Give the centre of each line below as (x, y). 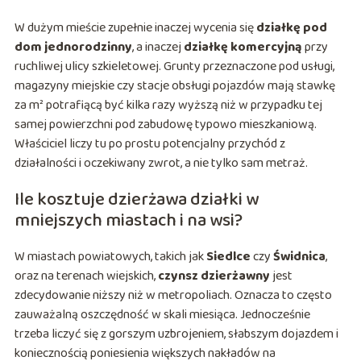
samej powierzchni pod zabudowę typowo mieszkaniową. (165, 125)
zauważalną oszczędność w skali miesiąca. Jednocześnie (162, 315)
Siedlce (228, 257)
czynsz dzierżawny (214, 276)
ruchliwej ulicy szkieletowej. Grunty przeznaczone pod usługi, (174, 67)
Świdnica (299, 257)
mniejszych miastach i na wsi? (128, 221)
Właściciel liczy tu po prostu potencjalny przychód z (149, 144)
